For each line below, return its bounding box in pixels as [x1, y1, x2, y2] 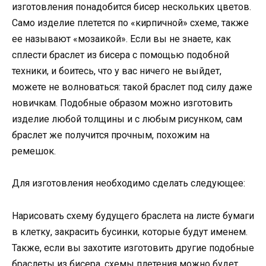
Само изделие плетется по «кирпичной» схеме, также [12, 17, 249, 29]
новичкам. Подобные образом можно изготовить [12, 97, 233, 109]
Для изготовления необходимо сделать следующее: [12, 178, 245, 189]
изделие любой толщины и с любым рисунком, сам [12, 113, 242, 125]
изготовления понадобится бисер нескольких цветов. [12, 1, 251, 13]
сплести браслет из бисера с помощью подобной [12, 49, 229, 61]
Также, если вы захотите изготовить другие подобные [12, 242, 254, 254]
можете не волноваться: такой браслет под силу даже [12, 81, 252, 93]
